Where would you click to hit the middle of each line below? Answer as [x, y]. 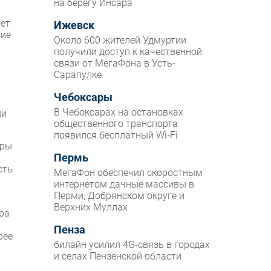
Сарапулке [78, 75]
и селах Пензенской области [118, 256]
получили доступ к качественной [128, 52]
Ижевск [74, 26]
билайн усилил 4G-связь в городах [132, 245]
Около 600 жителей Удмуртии [120, 41]
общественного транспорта [116, 124]
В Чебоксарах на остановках [119, 113]
